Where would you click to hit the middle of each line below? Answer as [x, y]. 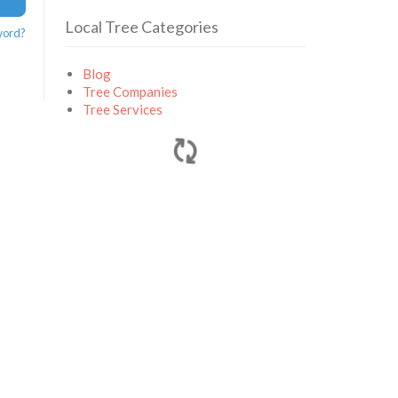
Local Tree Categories [142, 27]
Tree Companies [131, 92]
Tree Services [123, 109]
